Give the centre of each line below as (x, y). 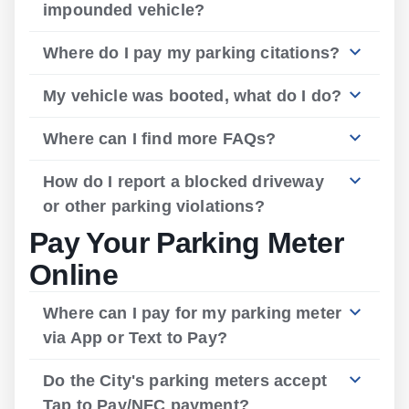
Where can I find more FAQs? (160, 139)
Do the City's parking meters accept (185, 381)
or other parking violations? (154, 206)
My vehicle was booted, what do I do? (193, 96)
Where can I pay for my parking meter (193, 313)
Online (74, 275)
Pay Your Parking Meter (186, 243)
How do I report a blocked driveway (184, 182)
